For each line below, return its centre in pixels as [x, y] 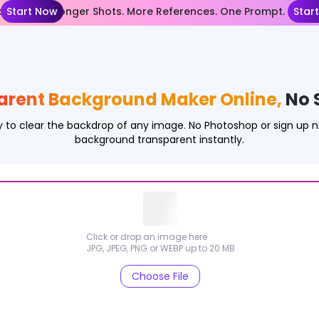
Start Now [32, 11]
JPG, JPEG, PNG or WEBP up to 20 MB [160, 248]
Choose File [160, 276]
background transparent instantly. [159, 140]
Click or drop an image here [146, 237]
